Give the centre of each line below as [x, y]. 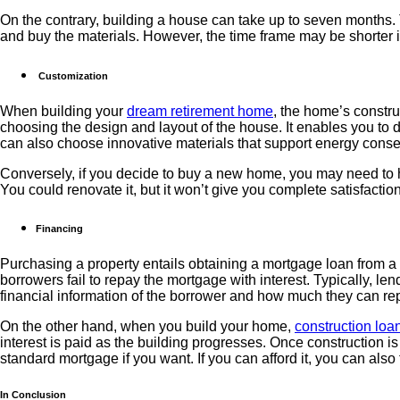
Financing [61, 229]
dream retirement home [200, 111]
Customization [73, 75]
